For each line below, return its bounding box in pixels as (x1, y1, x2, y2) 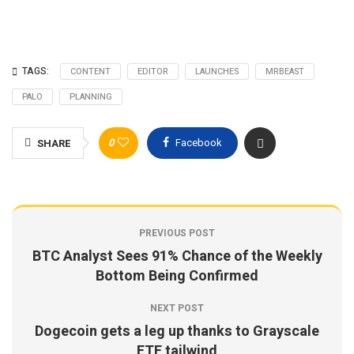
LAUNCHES (195, 64, 239, 78)
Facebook (175, 134, 222, 150)
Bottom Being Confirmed (96, 265, 258, 287)
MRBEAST (265, 64, 304, 78)
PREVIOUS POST (139, 225, 215, 240)
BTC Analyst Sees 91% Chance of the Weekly (32, 245, 322, 267)
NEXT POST (150, 300, 204, 315)
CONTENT (70, 64, 111, 78)
